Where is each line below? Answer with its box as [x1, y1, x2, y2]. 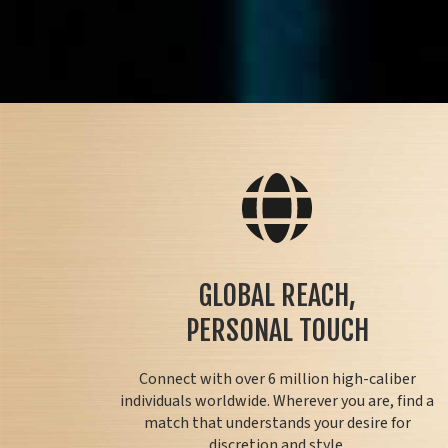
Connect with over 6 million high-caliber [138, 368, 416, 391]
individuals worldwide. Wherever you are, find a [120, 390, 434, 413]
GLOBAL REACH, [198, 278, 356, 314]
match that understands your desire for [143, 412, 411, 435]
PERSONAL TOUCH [185, 313, 369, 349]
